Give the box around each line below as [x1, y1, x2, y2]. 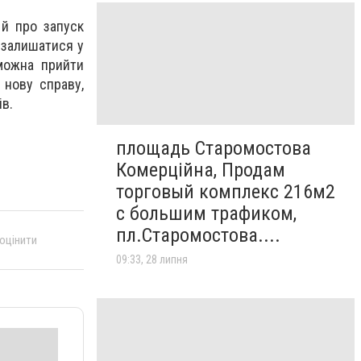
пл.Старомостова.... [116, 224, 280, 247]
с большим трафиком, [116, 202, 297, 226]
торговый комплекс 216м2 [116, 180, 335, 204]
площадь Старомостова [116, 137, 311, 160]
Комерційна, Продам [116, 159, 285, 182]
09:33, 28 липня [116, 253, 188, 267]
